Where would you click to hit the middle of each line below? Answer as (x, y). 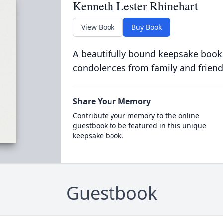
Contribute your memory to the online (136, 116)
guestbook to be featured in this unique (139, 126)
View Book (98, 27)
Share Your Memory (111, 101)
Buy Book (146, 27)
